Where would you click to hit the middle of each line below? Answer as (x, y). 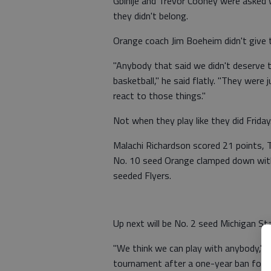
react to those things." (159, 96)
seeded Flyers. (142, 175)
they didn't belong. (151, 16)
